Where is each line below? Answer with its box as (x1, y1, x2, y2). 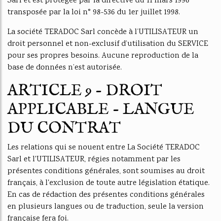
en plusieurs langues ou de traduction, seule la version (7, 201, 204, 213)
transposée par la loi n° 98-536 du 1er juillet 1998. (7, 7, 180, 18)
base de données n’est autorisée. (7, 62, 122, 74)
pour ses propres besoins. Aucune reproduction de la (7, 50, 198, 62)
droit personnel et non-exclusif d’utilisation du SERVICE (7, 38, 208, 50)
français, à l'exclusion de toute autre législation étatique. (7, 178, 210, 189)
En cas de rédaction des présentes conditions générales (7, 189, 205, 201)
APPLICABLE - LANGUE (7, 100, 194, 120)
